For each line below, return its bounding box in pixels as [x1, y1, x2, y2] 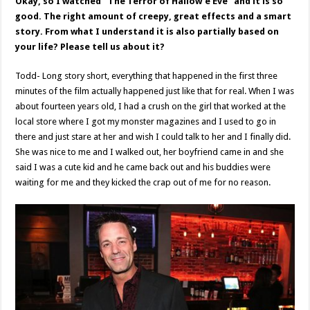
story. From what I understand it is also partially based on [15, 26, 280, 37]
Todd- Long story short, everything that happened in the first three [15, 71, 278, 81]
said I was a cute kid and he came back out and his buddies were [15, 162, 271, 172]
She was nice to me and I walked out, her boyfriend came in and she [15, 147, 284, 157]
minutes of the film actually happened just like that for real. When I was [15, 86, 295, 96]
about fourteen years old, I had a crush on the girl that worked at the [15, 101, 286, 111]
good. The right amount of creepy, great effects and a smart [15, 11, 292, 21]
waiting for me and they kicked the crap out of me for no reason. [15, 177, 271, 188]
